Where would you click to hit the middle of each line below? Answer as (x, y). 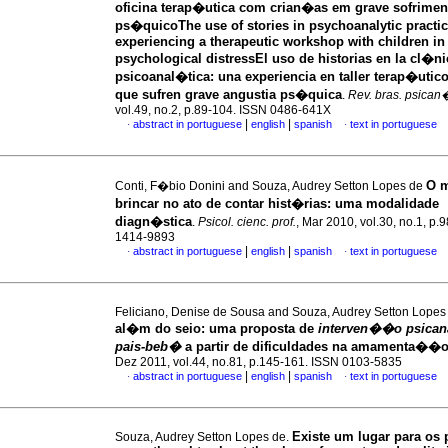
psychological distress (185, 58)
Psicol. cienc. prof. (247, 222)
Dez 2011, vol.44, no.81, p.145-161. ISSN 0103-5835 (258, 362)
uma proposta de (263, 328)
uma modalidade (387, 203)
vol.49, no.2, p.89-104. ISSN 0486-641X (223, 110)
